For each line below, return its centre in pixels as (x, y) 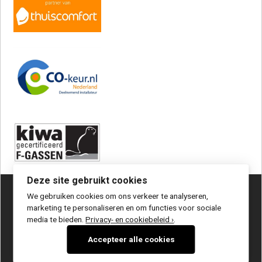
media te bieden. (56, 219)
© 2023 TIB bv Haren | (49, 197)
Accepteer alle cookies (131, 239)
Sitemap (204, 197)
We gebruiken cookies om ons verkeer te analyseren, (118, 196)
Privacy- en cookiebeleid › (130, 219)
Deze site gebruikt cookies (87, 180)
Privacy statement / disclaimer (135, 197)
